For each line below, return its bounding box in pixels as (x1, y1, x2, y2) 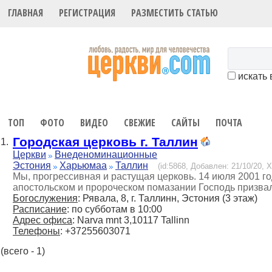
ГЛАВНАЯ (8, 6, 44, 20)
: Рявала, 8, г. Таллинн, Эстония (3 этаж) (78, 193, 257, 204)
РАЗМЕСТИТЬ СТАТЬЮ (131, 6, 219, 20)
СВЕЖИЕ (124, 115, 156, 129)
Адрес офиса (13, 215, 72, 226)
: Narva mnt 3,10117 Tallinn (72, 215, 189, 226)
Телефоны (13, 226, 60, 237)
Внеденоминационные (55, 149, 157, 160)
